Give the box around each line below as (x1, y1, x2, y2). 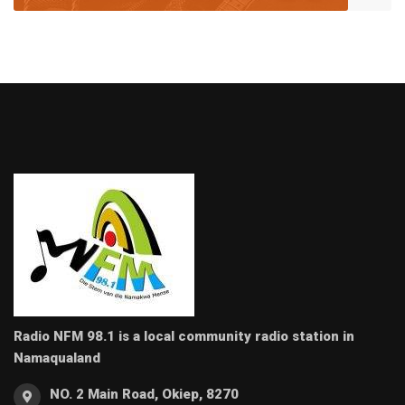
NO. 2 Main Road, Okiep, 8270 (50, 386, 239, 403)
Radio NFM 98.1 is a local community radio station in (14, 328, 354, 345)
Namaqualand (14, 350, 100, 367)
